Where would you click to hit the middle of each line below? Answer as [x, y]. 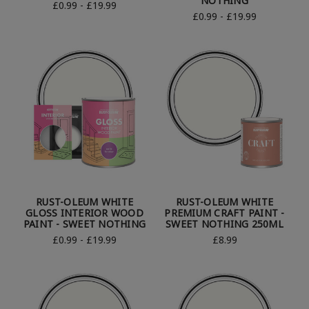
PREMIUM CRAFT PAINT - [225, 212]
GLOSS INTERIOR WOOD [84, 212]
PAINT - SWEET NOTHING [84, 223]
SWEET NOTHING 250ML [225, 223]
